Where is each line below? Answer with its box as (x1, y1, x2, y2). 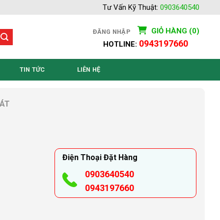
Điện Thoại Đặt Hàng (62, 153, 138, 163)
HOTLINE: (103, 39, 139, 49)
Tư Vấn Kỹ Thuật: (103, 3, 160, 12)
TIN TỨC (19, 66, 45, 73)
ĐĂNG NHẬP (92, 28, 131, 35)
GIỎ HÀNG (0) (149, 26, 199, 35)
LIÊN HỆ (77, 66, 101, 73)
